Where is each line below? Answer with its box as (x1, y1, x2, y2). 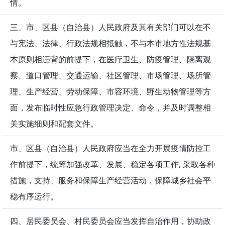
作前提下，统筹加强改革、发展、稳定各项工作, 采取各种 (10, 159, 215, 170)
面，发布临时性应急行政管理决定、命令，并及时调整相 (10, 102, 211, 114)
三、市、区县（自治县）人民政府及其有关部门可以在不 (10, 22, 211, 33)
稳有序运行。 (10, 191, 58, 202)
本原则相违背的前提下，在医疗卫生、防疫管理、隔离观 (10, 54, 211, 65)
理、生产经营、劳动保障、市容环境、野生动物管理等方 (10, 86, 211, 97)
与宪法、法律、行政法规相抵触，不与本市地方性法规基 (10, 38, 211, 49)
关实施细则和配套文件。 (10, 118, 98, 130)
